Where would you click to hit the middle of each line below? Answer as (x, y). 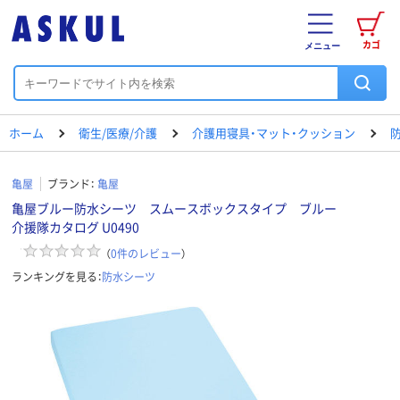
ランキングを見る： (57, 276)
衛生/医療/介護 (118, 133)
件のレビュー (149, 253)
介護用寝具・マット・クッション (274, 133)
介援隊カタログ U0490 (75, 227)
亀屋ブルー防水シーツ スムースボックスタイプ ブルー (199, 208)
